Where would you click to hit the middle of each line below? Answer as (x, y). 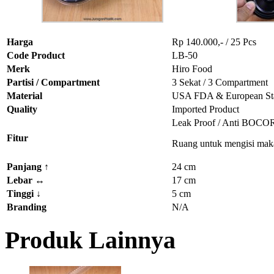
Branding (27, 207)
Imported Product (206, 109)
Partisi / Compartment (53, 82)
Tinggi (21, 193)
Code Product (36, 55)
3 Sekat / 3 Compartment (220, 82)
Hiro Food (192, 68)
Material (24, 95)
